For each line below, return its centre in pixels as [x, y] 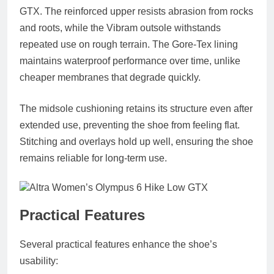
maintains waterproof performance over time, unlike [130, 61]
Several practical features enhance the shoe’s [118, 245]
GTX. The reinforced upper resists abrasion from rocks [136, 12]
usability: [39, 261]
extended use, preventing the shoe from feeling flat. [130, 125]
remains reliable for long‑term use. [93, 158]
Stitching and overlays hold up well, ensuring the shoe [136, 142]
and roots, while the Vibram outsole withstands [120, 28]
